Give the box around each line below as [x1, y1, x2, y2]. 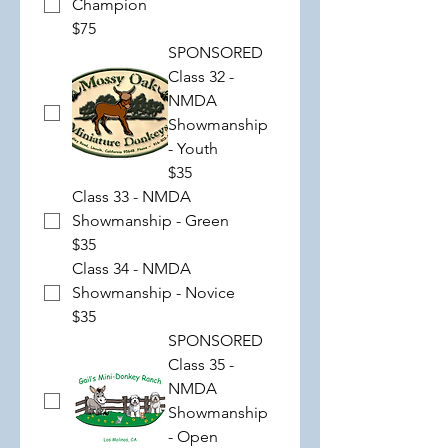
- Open [168, 427, 218, 446]
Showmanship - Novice [72, 283, 235, 302]
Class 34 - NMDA [72, 259, 191, 278]
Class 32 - [168, 67, 234, 86]
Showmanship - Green [72, 211, 229, 230]
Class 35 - [168, 355, 234, 374]
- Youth [168, 139, 218, 158]
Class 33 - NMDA [72, 187, 191, 206]
